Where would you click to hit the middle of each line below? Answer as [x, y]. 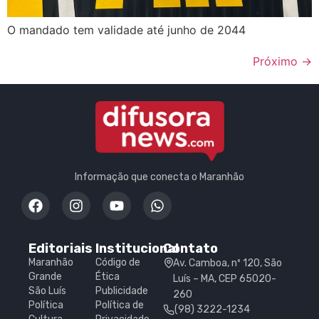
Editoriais [61, 249]
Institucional [137, 249]
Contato [190, 249]
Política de [120, 305]
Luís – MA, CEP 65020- [224, 279]
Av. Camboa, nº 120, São [227, 263]
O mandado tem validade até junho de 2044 [126, 30]
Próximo [277, 62]
